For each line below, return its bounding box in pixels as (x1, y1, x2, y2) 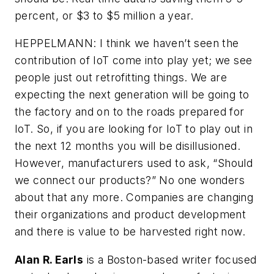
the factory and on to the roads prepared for (15, 105, 245, 119)
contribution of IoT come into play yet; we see (15, 54, 253, 67)
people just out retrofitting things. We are (15, 71, 228, 84)
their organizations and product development (15, 208, 246, 221)
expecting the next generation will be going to (15, 88, 250, 102)
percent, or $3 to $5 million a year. (15, 9, 194, 22)
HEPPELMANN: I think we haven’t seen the (15, 37, 239, 50)
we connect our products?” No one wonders (15, 174, 245, 187)
